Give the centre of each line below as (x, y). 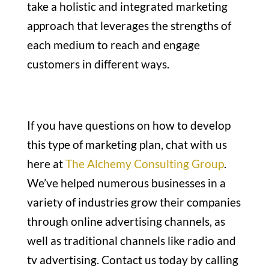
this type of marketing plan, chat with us (127, 144)
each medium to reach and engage (113, 44)
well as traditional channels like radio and (131, 240)
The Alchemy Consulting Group (144, 163)
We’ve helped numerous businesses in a (126, 183)
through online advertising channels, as (126, 221)
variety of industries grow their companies (134, 202)
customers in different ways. (98, 64)
